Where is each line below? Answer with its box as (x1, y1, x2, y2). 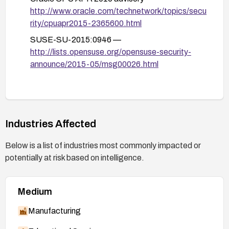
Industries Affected (5, 118, 96, 129)
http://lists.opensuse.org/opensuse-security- (30, 47, 191, 56)
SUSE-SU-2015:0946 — (30, 35, 121, 44)
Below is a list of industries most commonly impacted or (5, 141, 201, 150)
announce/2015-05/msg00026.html (30, 59, 158, 68)
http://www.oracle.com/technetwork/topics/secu (30, 6, 207, 15)
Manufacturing (28, 206, 81, 215)
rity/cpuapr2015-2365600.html (30, 18, 142, 28)
